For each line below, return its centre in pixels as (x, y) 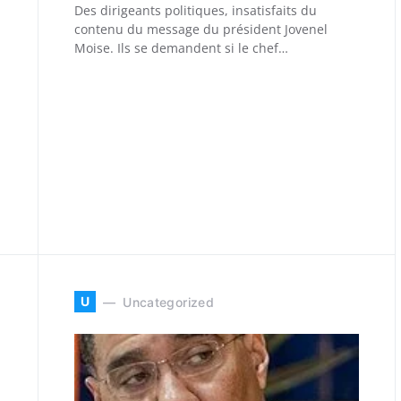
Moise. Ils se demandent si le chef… (181, 48)
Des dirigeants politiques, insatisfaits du (196, 10)
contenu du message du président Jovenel (201, 29)
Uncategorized (168, 302)
